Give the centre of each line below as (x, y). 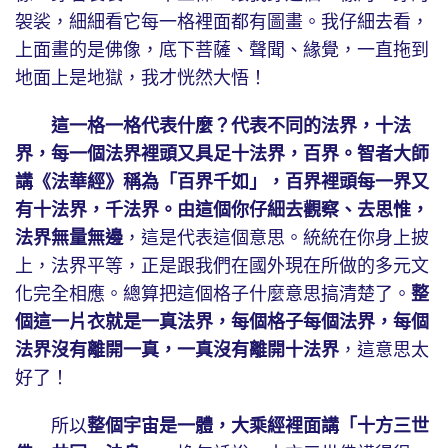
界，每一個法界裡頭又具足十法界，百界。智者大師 (222, 154)
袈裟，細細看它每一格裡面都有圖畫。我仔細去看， (222, 22)
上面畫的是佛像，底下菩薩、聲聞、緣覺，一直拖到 (222, 50)
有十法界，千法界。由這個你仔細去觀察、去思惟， (222, 210)
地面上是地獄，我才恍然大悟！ (141, 78)
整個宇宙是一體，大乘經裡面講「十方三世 (258, 426)
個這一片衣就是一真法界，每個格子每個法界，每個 (222, 322)
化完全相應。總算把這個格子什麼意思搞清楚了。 (213, 294)
